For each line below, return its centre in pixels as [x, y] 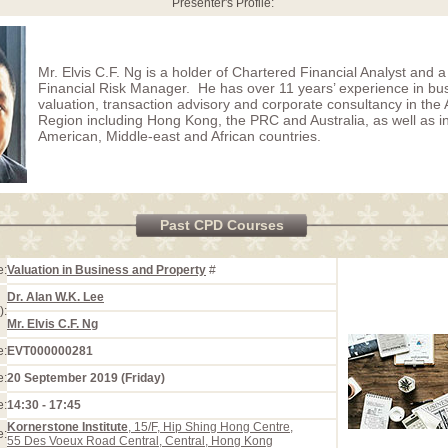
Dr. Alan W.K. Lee [55, 297]
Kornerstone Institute [67, 427]
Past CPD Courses [221, 225]
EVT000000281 [50, 351]
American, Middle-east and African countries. [179, 136]
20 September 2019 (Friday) [86, 378]
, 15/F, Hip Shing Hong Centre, [210, 427]
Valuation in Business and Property [106, 270]
